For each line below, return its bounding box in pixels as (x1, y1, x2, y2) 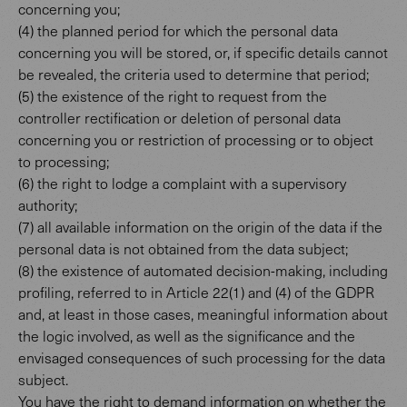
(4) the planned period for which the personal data (18, 21, 338, 40)
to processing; (18, 152, 109, 171)
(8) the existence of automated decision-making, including (18, 261, 388, 280)
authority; (18, 195, 77, 214)
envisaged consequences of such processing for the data (18, 348, 385, 367)
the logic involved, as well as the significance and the (18, 326, 355, 345)
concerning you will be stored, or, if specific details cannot (18, 43, 388, 62)
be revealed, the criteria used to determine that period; (18, 65, 369, 84)
